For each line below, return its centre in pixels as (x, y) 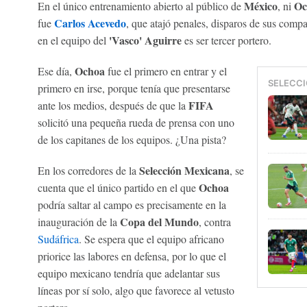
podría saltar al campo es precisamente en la (132, 205)
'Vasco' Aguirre (145, 40)
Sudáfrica (58, 239)
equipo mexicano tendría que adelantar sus (128, 273)
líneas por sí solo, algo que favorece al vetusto (136, 291)
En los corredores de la (88, 171)
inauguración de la (77, 222)
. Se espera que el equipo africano (151, 239)
